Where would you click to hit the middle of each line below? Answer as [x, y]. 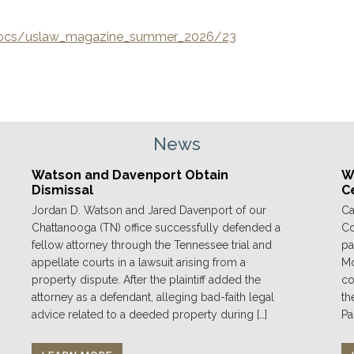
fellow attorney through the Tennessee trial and [152, 245]
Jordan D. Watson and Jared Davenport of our [149, 210]
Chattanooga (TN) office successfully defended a [156, 227]
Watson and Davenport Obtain [130, 175]
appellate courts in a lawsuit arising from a [139, 262]
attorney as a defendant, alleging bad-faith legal [153, 297]
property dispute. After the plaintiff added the [147, 279]
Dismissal [63, 190]
